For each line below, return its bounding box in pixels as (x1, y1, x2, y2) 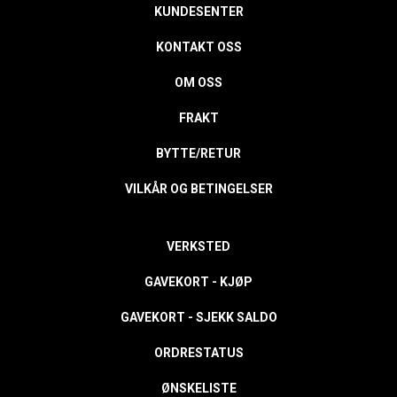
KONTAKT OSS (155, 40, 242, 54)
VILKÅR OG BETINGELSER (124, 182, 273, 196)
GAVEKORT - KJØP (144, 275, 253, 289)
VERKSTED (167, 239, 230, 253)
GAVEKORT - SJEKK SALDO (120, 310, 277, 324)
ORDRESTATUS (153, 346, 244, 360)
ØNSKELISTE (160, 381, 237, 395)
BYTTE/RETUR (156, 146, 241, 160)
